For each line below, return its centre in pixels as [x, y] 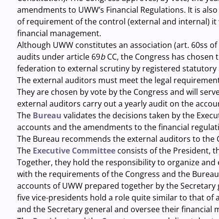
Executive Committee [74, 151]
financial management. [59, 33]
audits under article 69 [58, 57]
